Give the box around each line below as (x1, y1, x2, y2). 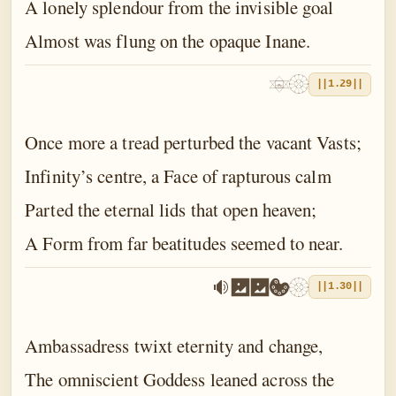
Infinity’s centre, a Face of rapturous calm (25, 164, 331, 189)
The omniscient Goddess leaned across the (25, 366, 335, 392)
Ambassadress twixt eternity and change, (25, 332, 324, 358)
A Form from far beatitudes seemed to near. (25, 231, 344, 256)
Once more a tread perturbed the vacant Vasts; (25, 130, 362, 156)
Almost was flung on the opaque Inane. (25, 27, 311, 53)
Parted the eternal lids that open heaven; (25, 197, 317, 223)
